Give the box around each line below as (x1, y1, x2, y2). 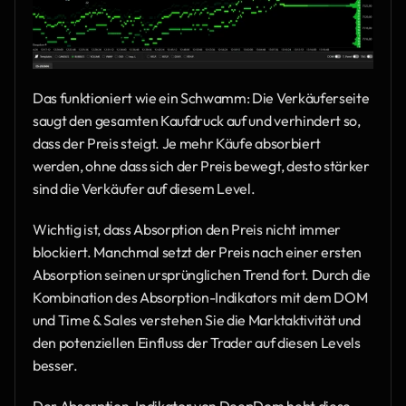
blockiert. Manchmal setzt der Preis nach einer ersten (33, 242, 362, 261)
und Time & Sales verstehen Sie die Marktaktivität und (33, 310, 362, 329)
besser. (33, 355, 78, 374)
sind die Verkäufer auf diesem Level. (33, 179, 256, 198)
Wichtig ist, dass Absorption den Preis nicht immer (33, 219, 341, 238)
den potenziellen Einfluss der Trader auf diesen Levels (33, 333, 361, 352)
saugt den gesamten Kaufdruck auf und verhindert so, (33, 111, 361, 130)
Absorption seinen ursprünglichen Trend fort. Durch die (33, 265, 371, 284)
